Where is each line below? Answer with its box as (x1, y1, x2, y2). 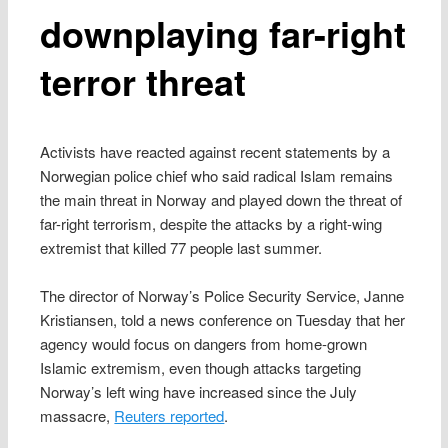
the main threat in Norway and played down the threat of (40, 188, 403, 210)
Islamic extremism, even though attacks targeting (40, 357, 362, 379)
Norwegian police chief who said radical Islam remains (40, 164, 394, 186)
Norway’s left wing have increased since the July (40, 381, 358, 403)
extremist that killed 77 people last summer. (40, 236, 323, 258)
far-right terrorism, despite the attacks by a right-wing (40, 212, 383, 234)
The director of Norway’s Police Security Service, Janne (40, 285, 405, 307)
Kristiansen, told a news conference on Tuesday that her (40, 309, 406, 331)
